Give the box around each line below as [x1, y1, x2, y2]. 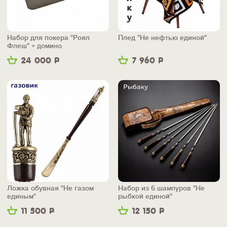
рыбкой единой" [118, 192, 172, 201]
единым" [7, 192, 36, 201]
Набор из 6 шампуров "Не [118, 184, 205, 193]
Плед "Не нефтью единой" [118, 33, 207, 43]
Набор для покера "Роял [7, 33, 90, 43]
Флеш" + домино [7, 42, 62, 51]
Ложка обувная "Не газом [7, 184, 94, 193]
